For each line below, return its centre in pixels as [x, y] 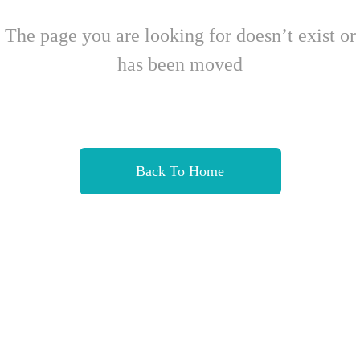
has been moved [180, 64]
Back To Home [180, 171]
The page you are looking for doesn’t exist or [180, 35]
